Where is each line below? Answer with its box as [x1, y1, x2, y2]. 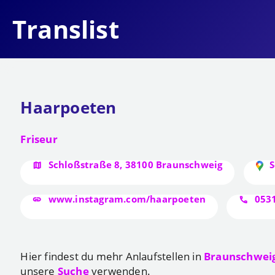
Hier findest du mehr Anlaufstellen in [20, 248, 204, 263]
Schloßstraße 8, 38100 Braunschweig [48, 158, 223, 171]
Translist [12, 12, 119, 46]
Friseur [20, 131, 58, 147]
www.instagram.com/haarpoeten [48, 193, 206, 206]
